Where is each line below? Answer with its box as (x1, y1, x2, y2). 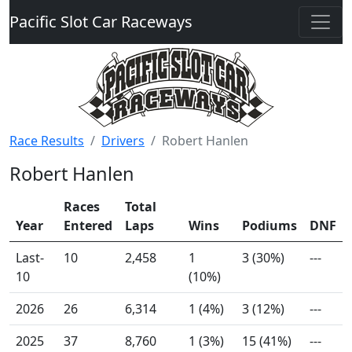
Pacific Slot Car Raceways (9, 11, 192, 32)
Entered (64, 217, 112, 234)
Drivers (101, 132, 145, 149)
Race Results (9, 132, 84, 149)
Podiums (242, 217, 297, 234)
